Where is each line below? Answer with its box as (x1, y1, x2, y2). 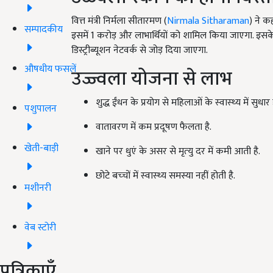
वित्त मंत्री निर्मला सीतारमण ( (71, 13, 167, 30)
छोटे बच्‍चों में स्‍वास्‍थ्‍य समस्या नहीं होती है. (96, 168, 235, 185)
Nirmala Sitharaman (167, 13, 249, 30)
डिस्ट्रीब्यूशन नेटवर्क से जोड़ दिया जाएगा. (71, 42, 213, 59)
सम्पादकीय (24, 21, 63, 38)
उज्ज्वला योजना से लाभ (71, 63, 232, 96)
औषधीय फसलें (24, 60, 76, 77)
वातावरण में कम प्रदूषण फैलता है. (96, 119, 211, 136)
